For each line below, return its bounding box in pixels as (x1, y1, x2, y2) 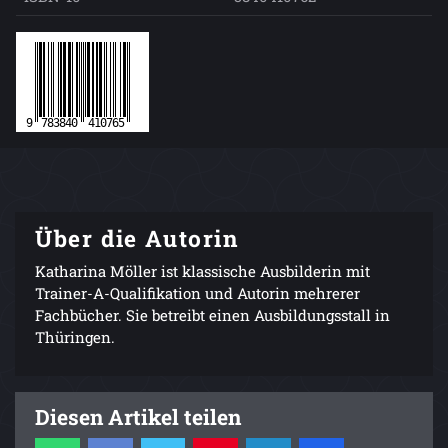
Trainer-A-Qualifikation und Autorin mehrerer (35, 282, 360, 303)
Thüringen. (35, 326, 115, 347)
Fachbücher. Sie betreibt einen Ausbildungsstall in (35, 304, 390, 325)
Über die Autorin (35, 222, 240, 253)
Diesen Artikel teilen (35, 402, 241, 431)
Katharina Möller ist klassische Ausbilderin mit (35, 260, 370, 281)
